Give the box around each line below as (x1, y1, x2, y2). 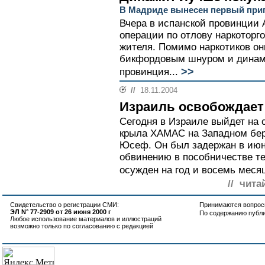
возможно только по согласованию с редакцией (10, 222, 153, 230)
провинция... (119, 66, 178, 77)
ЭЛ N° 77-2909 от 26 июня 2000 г (10, 208, 111, 215)
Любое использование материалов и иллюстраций (10, 215, 161, 222)
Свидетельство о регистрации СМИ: (10, 201, 119, 208)
